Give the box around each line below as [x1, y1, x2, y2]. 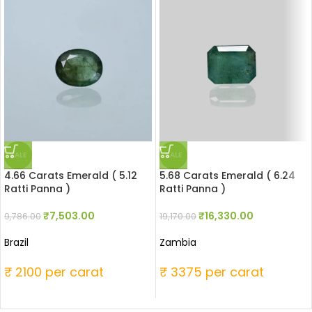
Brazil [4, 235, 29, 250]
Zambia [159, 235, 196, 250]
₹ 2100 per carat [4, 263, 104, 281]
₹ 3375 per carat [159, 263, 264, 281]
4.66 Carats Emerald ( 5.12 [4, 169, 137, 183]
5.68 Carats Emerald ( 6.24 [159, 169, 295, 183]
